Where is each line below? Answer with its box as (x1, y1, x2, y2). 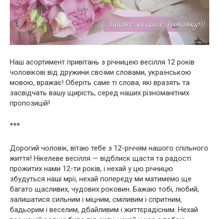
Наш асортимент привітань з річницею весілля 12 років (10, 57, 195, 66)
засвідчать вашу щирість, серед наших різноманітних (10, 88, 189, 97)
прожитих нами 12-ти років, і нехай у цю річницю (10, 164, 173, 173)
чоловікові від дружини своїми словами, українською (10, 67, 191, 77)
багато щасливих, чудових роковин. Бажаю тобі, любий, (10, 184, 199, 194)
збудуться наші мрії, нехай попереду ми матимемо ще (10, 174, 192, 183)
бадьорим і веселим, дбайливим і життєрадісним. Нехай (10, 205, 198, 214)
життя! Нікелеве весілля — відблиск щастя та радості (10, 153, 191, 163)
